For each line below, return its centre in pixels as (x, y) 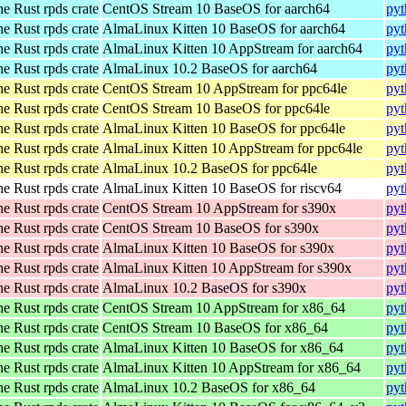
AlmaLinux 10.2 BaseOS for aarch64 (210, 68)
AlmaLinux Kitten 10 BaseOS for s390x (218, 247)
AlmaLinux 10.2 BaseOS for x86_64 (209, 387)
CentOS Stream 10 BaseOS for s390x (211, 227)
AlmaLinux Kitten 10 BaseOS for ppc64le (224, 128)
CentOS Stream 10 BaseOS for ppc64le (216, 108)
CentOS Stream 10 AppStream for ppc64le (225, 88)
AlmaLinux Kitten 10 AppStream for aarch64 (232, 48)
